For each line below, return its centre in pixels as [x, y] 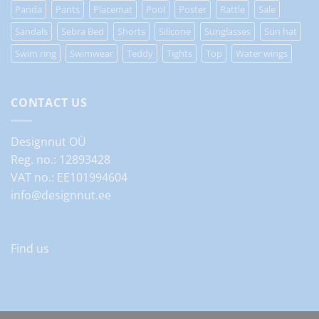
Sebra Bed [83, 32]
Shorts [131, 32]
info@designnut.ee [61, 195]
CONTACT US [49, 103]
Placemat [113, 10]
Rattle [232, 10]
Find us [30, 249]
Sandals [31, 32]
